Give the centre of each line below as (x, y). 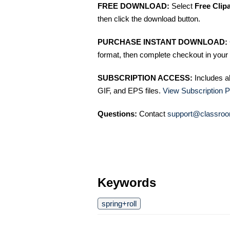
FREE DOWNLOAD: (133, 6)
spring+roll (119, 204)
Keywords (127, 183)
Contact (152, 114)
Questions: (117, 114)
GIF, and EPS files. (130, 91)
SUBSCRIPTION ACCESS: (145, 78)
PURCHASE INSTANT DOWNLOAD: (162, 42)
